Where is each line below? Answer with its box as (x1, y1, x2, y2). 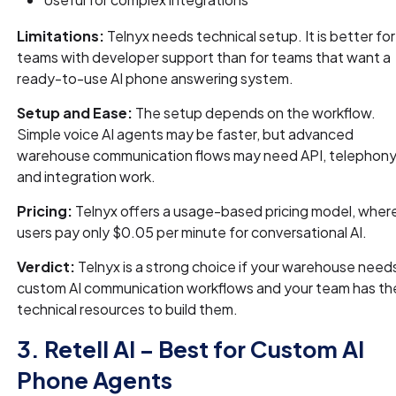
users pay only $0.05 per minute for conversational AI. (17, 222, 368, 241)
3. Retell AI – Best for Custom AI (17, 333, 365, 363)
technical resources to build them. (17, 299, 239, 318)
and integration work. (17, 166, 156, 186)
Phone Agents (17, 364, 173, 394)
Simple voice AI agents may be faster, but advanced (17, 124, 354, 143)
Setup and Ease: (17, 103, 133, 122)
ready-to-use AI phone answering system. (17, 68, 294, 88)
